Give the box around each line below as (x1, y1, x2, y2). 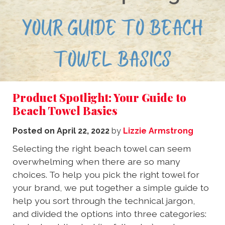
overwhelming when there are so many (13, 156, 180, 167)
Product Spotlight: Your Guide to (13, 90, 186, 105)
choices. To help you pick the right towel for (13, 169, 199, 180)
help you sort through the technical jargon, (13, 195, 195, 206)
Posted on (13, 126, 57, 136)
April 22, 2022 (57, 126, 109, 136)
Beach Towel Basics (13, 103, 118, 119)
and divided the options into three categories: (13, 208, 206, 219)
